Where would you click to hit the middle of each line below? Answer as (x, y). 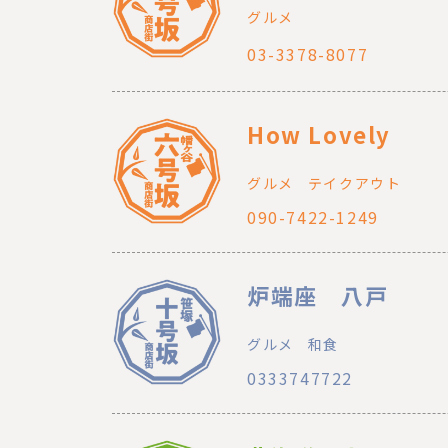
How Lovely (319, 134)
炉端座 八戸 (318, 295)
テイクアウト (354, 183)
